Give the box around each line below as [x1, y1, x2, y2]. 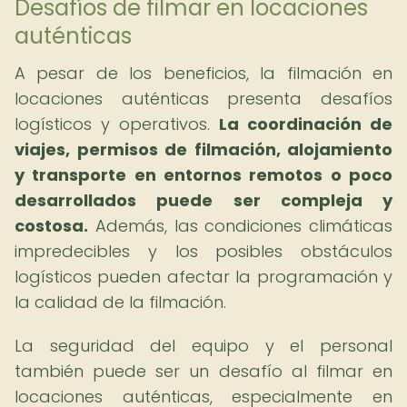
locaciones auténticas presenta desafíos [15, 87, 392, 110]
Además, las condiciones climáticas [88, 214, 392, 237]
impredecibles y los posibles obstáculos [15, 240, 392, 263]
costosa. [15, 214, 88, 237]
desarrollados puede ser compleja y [15, 189, 392, 212]
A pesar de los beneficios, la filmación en [15, 62, 392, 84]
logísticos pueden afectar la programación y [15, 265, 392, 288]
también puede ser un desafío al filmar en [15, 360, 392, 382]
